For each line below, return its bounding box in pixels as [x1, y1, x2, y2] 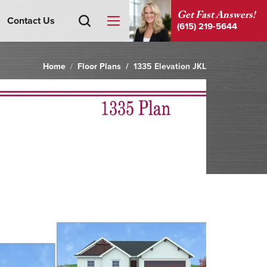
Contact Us [7, 15, 55, 27]
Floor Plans [77, 61, 121, 72]
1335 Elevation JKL [133, 61, 206, 72]
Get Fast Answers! [177, 7, 255, 25]
